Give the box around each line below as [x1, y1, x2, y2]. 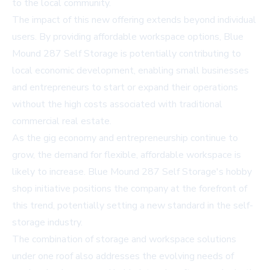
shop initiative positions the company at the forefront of [12, 181, 247, 195]
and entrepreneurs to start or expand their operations [12, 80, 238, 94]
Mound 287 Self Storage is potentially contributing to [12, 46, 241, 60]
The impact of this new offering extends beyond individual [12, 13, 256, 27]
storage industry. [12, 215, 83, 229]
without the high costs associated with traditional [12, 97, 222, 111]
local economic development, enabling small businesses [12, 63, 249, 77]
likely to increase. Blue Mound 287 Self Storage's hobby [12, 165, 252, 178]
